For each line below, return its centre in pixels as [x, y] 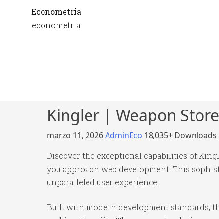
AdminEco [125, 135]
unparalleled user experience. [103, 182]
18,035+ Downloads [180, 135]
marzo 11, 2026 [76, 135]
